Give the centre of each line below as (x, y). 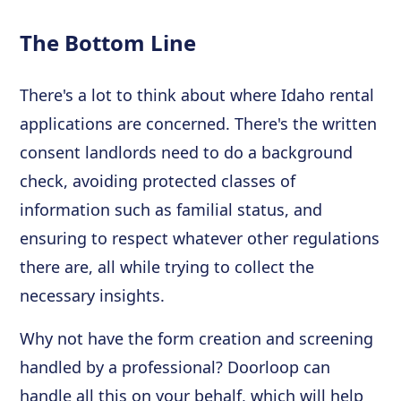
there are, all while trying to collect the (167, 266)
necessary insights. (93, 295)
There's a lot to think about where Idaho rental (197, 94)
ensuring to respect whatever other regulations (200, 238)
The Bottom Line (108, 42)
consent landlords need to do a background (187, 152)
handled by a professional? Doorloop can (175, 367)
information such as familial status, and (171, 209)
